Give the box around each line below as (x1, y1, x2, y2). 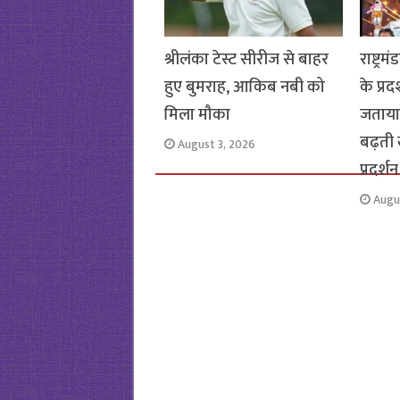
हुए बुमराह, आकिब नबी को (163, 72, 325, 101)
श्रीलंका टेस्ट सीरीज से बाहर (163, 45, 329, 73)
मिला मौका (163, 100, 230, 129)
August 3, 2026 (177, 134, 255, 154)
